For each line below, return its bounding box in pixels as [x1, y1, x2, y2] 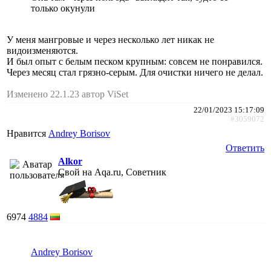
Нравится [7, 128, 48, 139]
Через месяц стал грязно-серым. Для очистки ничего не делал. [7, 67, 263, 77]
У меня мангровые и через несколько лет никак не [7, 34, 214, 45]
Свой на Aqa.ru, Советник [58, 166, 166, 177]
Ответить [226, 142, 264, 153]
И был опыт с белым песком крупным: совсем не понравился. [7, 56, 263, 67]
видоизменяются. [7, 45, 78, 56]
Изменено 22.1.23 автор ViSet [7, 88, 128, 99]
